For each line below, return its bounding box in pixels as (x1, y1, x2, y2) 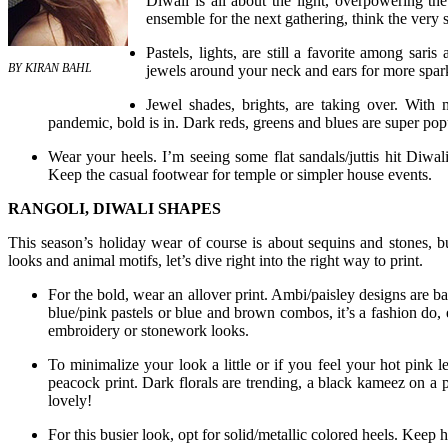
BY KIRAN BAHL (8, 61, 92, 76)
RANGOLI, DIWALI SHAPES (8, 200, 221, 218)
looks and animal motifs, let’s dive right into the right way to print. (8, 252, 423, 270)
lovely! (48, 392, 92, 410)
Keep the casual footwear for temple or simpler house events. (48, 166, 432, 184)
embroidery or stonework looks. (48, 322, 249, 340)
